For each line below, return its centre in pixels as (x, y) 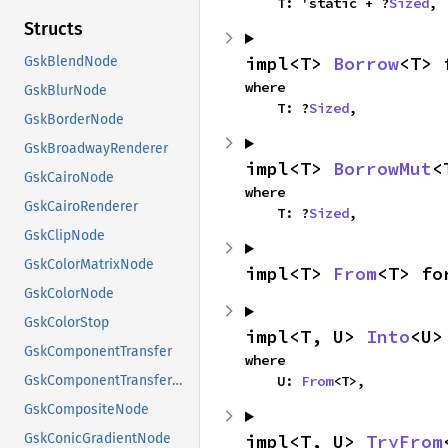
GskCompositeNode (86, 410)
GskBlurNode (65, 91)
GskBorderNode (74, 120)
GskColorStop (66, 323)
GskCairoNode (69, 178)
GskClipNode (64, 236)
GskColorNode (69, 294)
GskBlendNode (71, 62)
